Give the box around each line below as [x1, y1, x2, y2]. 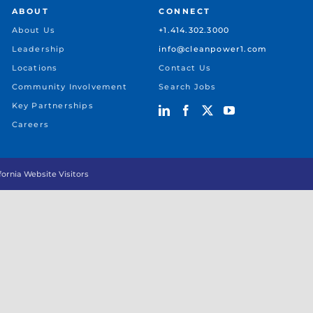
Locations [11, 63, 58, 73]
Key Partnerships [11, 101, 94, 110]
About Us [11, 25, 56, 35]
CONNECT [159, 6, 211, 16]
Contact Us [159, 63, 212, 73]
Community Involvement [11, 82, 127, 92]
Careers [11, 119, 50, 129]
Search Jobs [159, 82, 217, 92]
